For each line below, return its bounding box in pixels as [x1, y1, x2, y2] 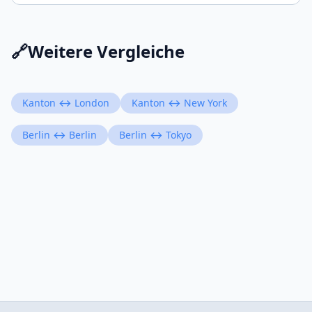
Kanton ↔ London [22, 96, 109, 109]
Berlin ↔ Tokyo [119, 128, 192, 141]
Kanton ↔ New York [132, 96, 227, 109]
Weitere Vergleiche [28, 40, 185, 63]
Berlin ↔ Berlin [22, 128, 97, 141]
